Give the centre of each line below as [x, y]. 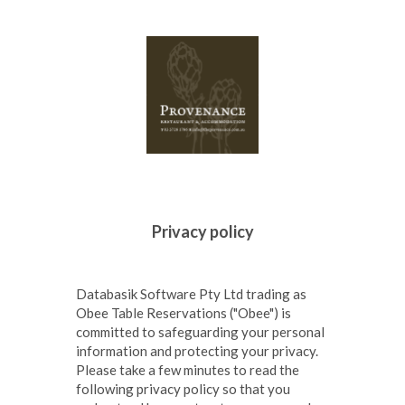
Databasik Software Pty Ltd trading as [191, 294]
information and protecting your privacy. [197, 351]
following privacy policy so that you [183, 389]
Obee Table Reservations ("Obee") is [184, 313]
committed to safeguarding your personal [200, 332]
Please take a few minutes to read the [188, 370]
